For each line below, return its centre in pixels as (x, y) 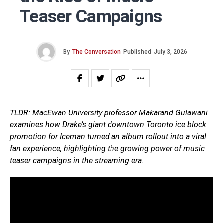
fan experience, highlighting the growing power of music (107, 149)
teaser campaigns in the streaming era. (77, 161)
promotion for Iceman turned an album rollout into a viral (108, 137)
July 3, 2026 (170, 52)
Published (137, 52)
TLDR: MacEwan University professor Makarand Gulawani (109, 113)
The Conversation (96, 52)
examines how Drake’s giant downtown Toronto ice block (108, 125)
